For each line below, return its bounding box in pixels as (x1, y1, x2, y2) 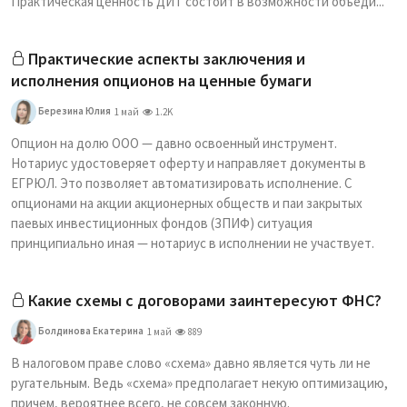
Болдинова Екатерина (36, 323, 144, 337)
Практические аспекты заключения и (28, 48, 305, 69)
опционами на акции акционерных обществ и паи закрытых (11, 194, 362, 212)
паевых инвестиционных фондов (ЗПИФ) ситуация (11, 214, 313, 232)
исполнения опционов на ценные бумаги (11, 70, 312, 91)
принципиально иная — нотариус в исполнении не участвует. (11, 234, 374, 252)
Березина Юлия (36, 104, 111, 117)
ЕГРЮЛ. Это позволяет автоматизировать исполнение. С (11, 174, 352, 192)
